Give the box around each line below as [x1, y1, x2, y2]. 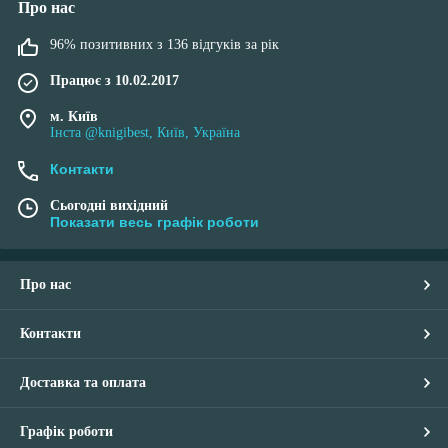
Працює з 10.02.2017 [50, 72, 179, 88]
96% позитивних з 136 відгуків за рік [50, 36, 279, 52]
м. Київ [50, 108, 98, 124]
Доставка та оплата [20, 374, 146, 390]
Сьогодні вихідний [50, 197, 168, 213]
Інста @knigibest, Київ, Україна [50, 124, 240, 140]
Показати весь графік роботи [50, 213, 259, 230]
